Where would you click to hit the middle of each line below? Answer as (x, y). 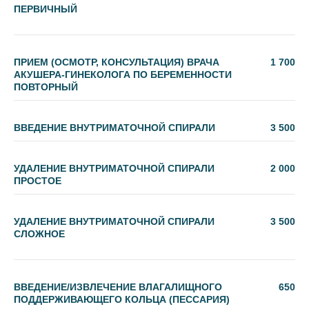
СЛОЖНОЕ (39, 234)
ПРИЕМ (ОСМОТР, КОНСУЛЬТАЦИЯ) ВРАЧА (117, 62)
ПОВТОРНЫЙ (46, 87)
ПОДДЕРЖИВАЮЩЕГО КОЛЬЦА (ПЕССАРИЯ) (122, 299)
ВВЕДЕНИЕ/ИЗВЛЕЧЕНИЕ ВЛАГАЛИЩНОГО (118, 287)
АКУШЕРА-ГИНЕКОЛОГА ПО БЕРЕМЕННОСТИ (123, 74)
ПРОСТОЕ (38, 181)
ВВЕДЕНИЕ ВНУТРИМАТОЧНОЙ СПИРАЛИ (114, 128)
